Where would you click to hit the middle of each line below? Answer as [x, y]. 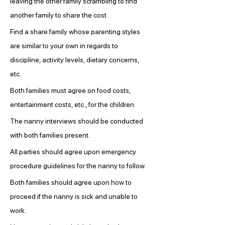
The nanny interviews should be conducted [77, 121]
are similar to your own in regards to [65, 46]
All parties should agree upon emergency [74, 152]
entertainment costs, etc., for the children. [73, 104]
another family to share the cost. [59, 15]
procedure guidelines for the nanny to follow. [78, 166]
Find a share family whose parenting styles [76, 32]
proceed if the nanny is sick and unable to [75, 196]
